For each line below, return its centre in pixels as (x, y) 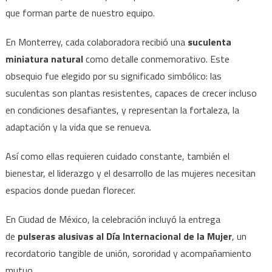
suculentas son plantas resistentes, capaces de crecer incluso (131, 93)
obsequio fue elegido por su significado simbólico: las (113, 76)
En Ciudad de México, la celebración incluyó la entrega (113, 219)
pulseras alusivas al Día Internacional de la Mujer (124, 236)
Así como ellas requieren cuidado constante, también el (117, 156)
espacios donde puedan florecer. (71, 190)
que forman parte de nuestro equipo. (81, 12)
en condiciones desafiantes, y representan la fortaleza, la (122, 110)
